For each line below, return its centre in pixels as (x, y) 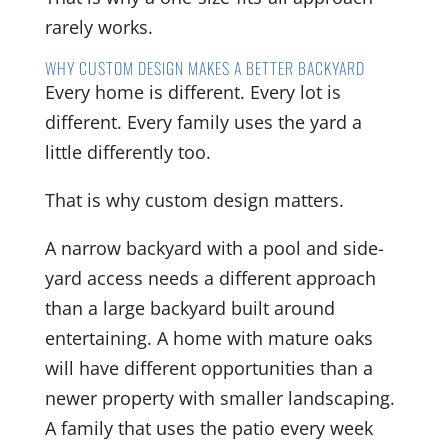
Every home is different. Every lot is (192, 92)
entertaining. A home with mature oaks (208, 338)
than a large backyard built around (189, 308)
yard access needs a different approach (210, 278)
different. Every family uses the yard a (203, 122)
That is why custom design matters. (194, 200)
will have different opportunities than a (208, 368)
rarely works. (98, 27)
